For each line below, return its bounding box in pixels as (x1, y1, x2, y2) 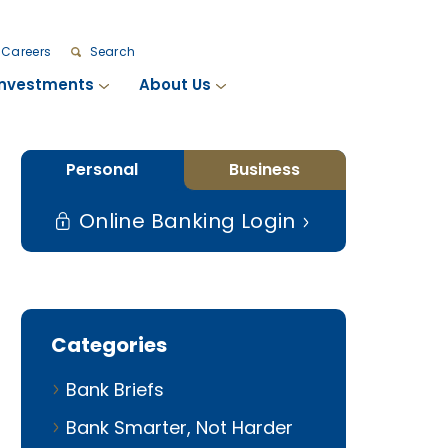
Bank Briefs (66, 376, 164, 402)
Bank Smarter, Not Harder (66, 414, 293, 440)
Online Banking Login (78, 207, 296, 235)
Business (229, 158, 301, 181)
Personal (66, 158, 139, 181)
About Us (138, 74, 211, 95)
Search (86, 43, 136, 60)
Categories (51, 331, 167, 359)
